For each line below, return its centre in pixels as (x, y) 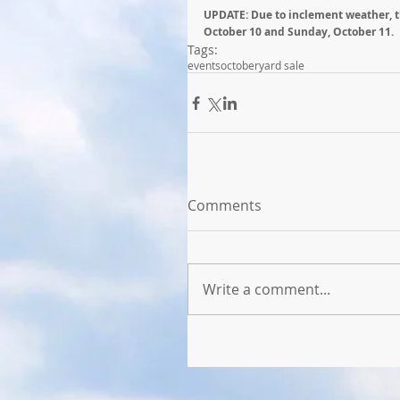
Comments (225, 205)
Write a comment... (267, 289)
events (204, 65)
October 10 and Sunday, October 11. (299, 32)
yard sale (282, 65)
